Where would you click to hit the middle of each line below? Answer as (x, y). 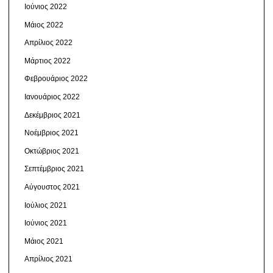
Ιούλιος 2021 (45, 205)
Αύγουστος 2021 (52, 187)
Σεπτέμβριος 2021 (54, 169)
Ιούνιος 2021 (45, 223)
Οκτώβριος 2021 (51, 151)
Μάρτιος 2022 (47, 61)
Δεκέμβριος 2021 (52, 115)
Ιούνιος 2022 (45, 7)
